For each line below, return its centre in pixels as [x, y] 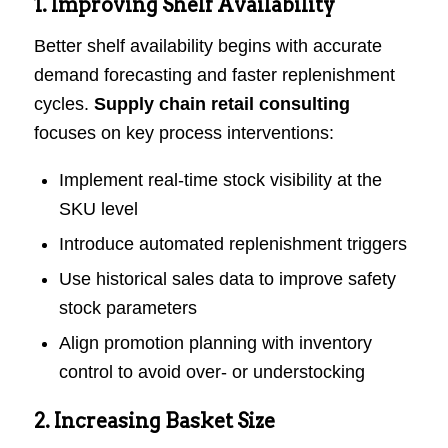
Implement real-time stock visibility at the [220, 179]
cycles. [63, 103]
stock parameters [127, 307]
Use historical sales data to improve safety [227, 278]
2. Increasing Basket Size [154, 420]
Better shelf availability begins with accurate [207, 45]
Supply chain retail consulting [221, 103]
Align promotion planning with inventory [215, 342]
